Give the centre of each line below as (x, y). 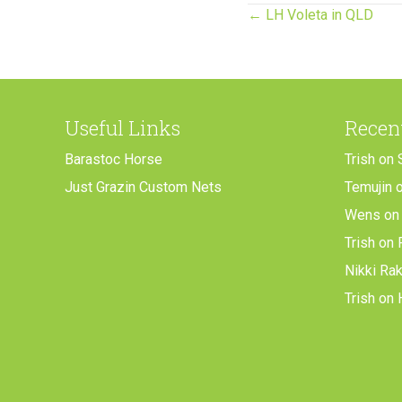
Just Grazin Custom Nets (143, 188)
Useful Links (122, 128)
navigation (315, 60)
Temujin (368, 188)
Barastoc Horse (114, 160)
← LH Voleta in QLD (310, 15)
